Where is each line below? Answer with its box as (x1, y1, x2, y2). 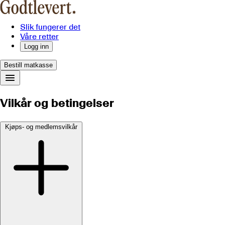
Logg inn (24, 43, 49, 50)
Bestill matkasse (4, 61, 53, 69)
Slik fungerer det (20, 22, 80, 32)
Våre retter (20, 32, 59, 41)
